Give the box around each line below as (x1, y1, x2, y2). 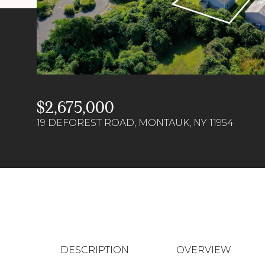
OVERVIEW (176, 244, 231, 256)
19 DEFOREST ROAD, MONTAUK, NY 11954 (37, 117, 234, 128)
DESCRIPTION (60, 244, 129, 256)
